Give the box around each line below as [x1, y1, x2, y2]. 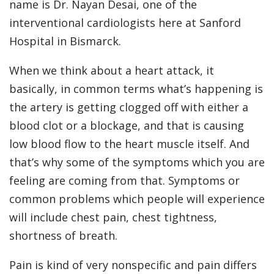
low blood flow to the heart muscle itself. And [9, 136, 250, 152]
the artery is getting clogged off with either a [9, 100, 248, 115]
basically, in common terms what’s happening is [9, 81, 263, 97]
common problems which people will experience [9, 191, 265, 207]
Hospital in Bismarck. [9, 34, 121, 49]
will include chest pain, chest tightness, [9, 210, 217, 225]
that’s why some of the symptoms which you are [9, 155, 265, 170]
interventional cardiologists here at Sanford [9, 15, 241, 31]
